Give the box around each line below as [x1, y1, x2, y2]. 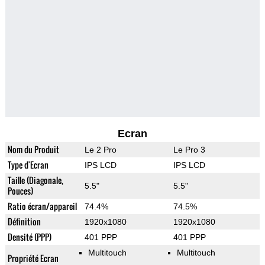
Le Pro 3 [173, 145, 205, 155]
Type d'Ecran [7, 159, 49, 172]
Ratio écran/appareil [7, 200, 77, 213]
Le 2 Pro [84, 145, 117, 155]
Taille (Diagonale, [7, 174, 63, 187]
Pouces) [7, 185, 33, 198]
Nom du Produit [7, 143, 59, 156]
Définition [7, 215, 41, 228]
